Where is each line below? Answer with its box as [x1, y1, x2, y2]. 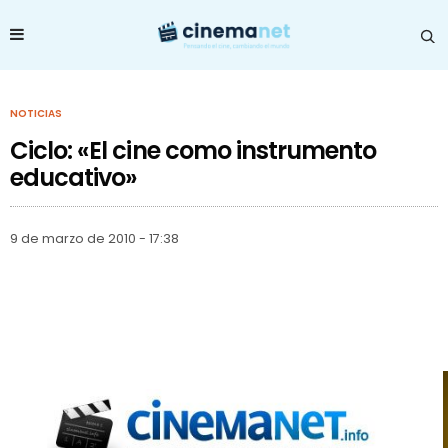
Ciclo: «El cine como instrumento [10, 133, 377, 167]
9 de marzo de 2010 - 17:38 [10, 229, 179, 247]
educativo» [10, 160, 138, 194]
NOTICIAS [10, 105, 62, 121]
